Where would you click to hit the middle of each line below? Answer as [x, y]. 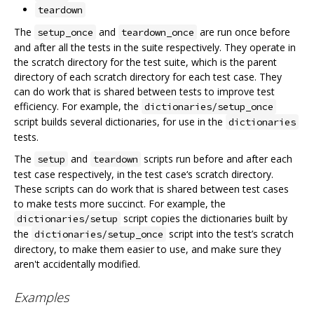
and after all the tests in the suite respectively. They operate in [155, 48]
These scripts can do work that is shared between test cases [151, 189]
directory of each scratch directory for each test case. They [148, 77]
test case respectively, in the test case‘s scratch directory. [144, 175]
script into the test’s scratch [230, 234]
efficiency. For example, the [78, 107]
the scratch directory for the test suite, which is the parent [145, 62]
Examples [41, 297]
